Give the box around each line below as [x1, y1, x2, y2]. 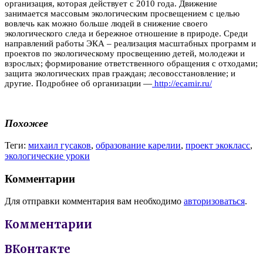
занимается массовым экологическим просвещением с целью [5, 8, 240, 18]
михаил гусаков [28, 140, 91, 150]
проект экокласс [186, 140, 250, 150]
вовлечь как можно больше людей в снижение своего [5, 18, 208, 28]
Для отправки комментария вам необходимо [5, 196, 184, 207]
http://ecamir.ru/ [152, 78, 212, 88]
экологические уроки [5, 150, 90, 161]
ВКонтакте [5, 242, 70, 256]
